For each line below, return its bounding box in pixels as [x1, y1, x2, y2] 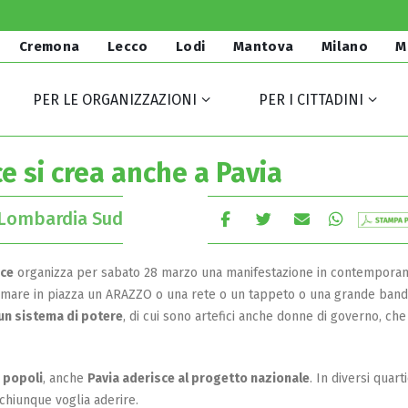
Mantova [232, 38, 294, 55]
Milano [321, 38, 369, 55]
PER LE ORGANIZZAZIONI [32, 91, 197, 108]
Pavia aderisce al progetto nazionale [87, 370, 310, 386]
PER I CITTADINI [259, 91, 364, 108]
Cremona [18, 38, 80, 55]
